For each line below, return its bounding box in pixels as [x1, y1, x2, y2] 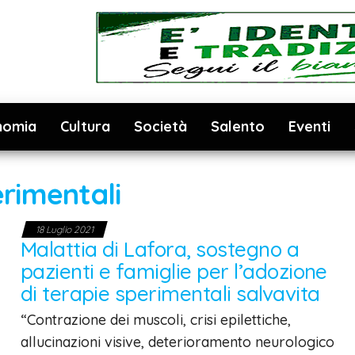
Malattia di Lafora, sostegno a [20, 236, 300, 262]
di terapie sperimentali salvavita [20, 281, 320, 307]
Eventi [288, 117, 330, 136]
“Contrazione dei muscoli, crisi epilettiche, [20, 311, 291, 329]
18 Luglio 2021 [35, 223, 94, 235]
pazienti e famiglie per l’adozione [20, 258, 327, 284]
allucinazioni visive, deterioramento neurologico [20, 333, 334, 351]
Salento [211, 117, 265, 136]
